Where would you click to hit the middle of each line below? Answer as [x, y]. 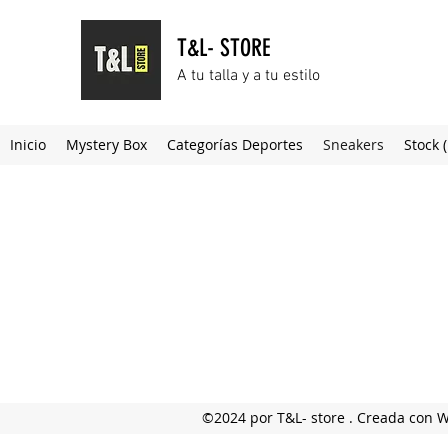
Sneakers [353, 144]
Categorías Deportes [235, 144]
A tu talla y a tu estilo [248, 76]
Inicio [28, 144]
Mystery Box [106, 144]
